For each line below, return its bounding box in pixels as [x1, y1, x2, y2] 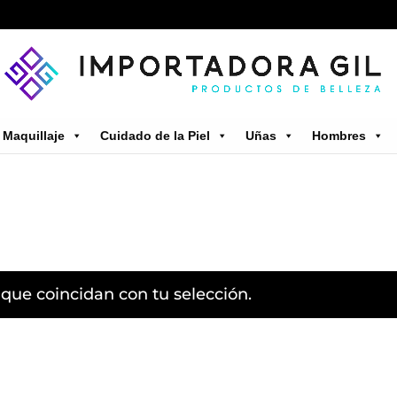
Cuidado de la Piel [99, 128, 210, 143]
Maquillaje [2, 128, 65, 143]
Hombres [311, 128, 366, 143]
